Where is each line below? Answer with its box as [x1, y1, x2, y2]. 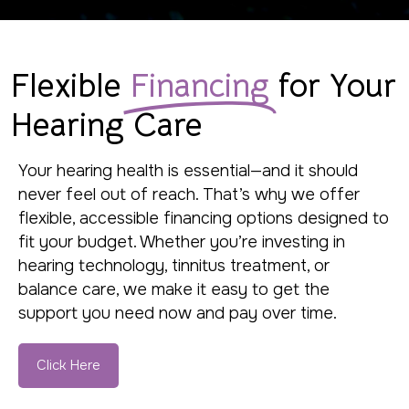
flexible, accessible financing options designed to [18, 208, 389, 229]
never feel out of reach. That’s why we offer [18, 184, 360, 205]
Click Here [37, 356, 100, 375]
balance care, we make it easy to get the [18, 279, 330, 300]
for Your [278, 65, 396, 107]
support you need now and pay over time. [18, 303, 337, 324]
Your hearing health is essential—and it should [18, 161, 358, 182]
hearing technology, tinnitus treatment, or [18, 256, 330, 277]
